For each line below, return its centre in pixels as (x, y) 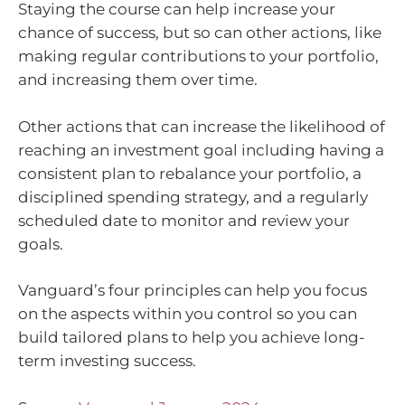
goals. (41, 244)
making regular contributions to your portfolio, (198, 57)
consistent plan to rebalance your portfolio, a (190, 173)
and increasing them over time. (138, 80)
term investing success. (107, 361)
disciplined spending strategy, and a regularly (193, 197)
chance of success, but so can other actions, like (200, 33)
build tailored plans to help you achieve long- (192, 338)
